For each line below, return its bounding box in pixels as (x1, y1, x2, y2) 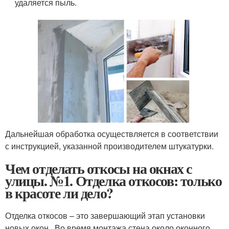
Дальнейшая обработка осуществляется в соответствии (5, 127, 218, 140)
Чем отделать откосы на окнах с (5, 157, 192, 179)
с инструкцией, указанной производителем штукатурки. (5, 140, 214, 152)
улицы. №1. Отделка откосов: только (5, 170, 222, 191)
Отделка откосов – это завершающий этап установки (5, 209, 205, 221)
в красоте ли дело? (5, 182, 113, 203)
